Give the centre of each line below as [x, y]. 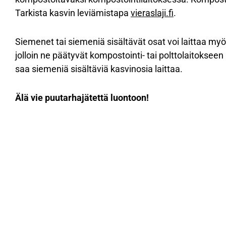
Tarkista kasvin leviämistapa [73, 13]
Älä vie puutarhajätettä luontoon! [82, 98]
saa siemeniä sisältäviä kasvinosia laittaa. [99, 69]
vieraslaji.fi [152, 13]
